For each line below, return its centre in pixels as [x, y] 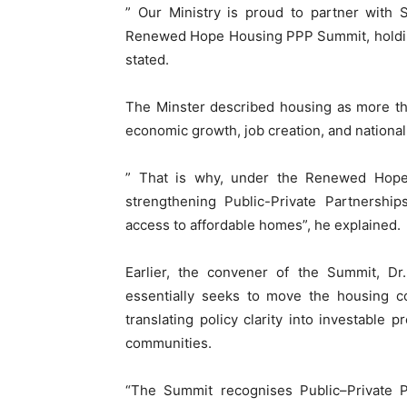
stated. [147, 60]
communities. [169, 343]
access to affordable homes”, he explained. [263, 225]
